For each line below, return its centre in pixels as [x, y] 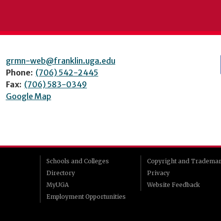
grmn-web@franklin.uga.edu [60, 60]
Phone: [19, 72]
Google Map [28, 96]
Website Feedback [173, 184]
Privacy [158, 173]
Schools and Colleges [78, 161]
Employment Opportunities [86, 196]
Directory [61, 173]
